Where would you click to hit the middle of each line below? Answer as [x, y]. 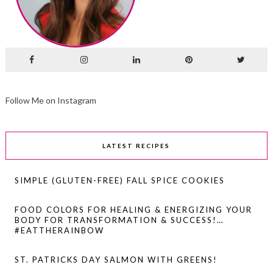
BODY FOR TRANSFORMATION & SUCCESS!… [119, 220]
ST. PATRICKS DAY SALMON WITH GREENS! [116, 259]
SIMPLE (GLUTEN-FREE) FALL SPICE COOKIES [119, 180]
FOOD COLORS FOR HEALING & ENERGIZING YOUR [133, 209]
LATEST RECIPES [136, 145]
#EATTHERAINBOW [59, 230]
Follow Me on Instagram [51, 100]
